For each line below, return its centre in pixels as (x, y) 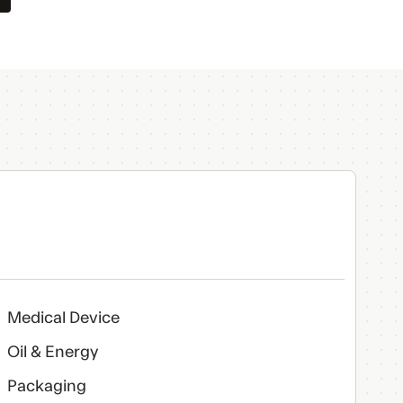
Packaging (46, 386)
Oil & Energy (52, 352)
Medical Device (63, 318)
